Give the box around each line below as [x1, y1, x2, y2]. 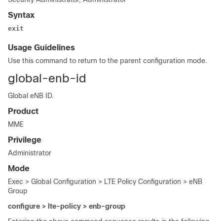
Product [8, 107, 38, 115]
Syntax [8, 11, 35, 19]
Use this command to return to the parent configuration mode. [8, 57, 207, 65]
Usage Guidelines [8, 43, 75, 52]
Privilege [8, 136, 41, 144]
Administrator [8, 149, 51, 157]
